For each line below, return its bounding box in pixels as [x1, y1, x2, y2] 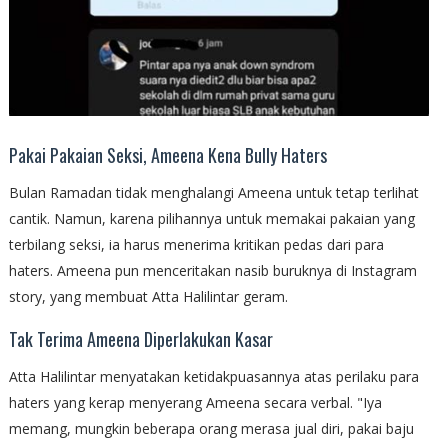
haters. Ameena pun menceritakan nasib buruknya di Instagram [8, 260, 417, 280]
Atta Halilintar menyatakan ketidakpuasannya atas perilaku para [8, 366, 419, 386]
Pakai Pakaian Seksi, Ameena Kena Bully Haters [8, 141, 327, 168]
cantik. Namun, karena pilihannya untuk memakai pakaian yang [8, 208, 415, 228]
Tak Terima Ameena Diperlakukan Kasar [8, 325, 273, 352]
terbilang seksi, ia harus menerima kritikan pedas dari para [8, 234, 384, 254]
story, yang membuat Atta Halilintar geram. [8, 286, 288, 306]
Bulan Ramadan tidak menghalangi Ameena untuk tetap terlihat [8, 182, 419, 202]
